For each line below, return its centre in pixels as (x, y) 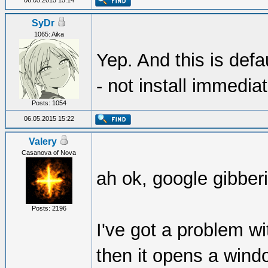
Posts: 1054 (49, 103)
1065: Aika (49, 34)
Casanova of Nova (49, 153)
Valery (43, 141)
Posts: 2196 (49, 208)
